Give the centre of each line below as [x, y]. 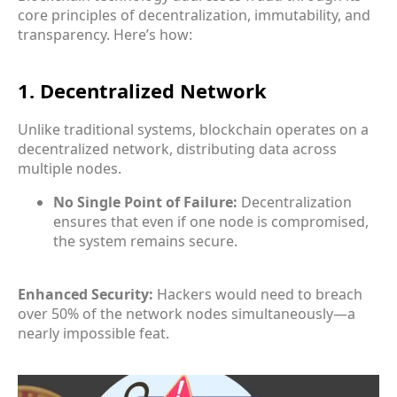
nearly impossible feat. [93, 333]
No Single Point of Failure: [145, 202]
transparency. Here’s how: [105, 34]
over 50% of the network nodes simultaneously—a [187, 313]
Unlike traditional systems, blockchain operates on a [193, 129]
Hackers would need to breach [258, 294]
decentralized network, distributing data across [177, 148]
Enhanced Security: [86, 294]
